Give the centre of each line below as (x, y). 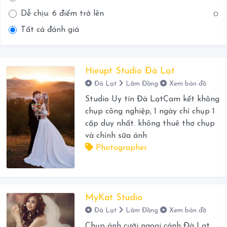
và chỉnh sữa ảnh (116, 136)
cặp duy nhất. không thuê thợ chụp (150, 124)
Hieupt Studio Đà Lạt (130, 71)
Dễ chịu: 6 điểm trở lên (62, 14)
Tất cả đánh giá (50, 30)
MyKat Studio (113, 198)
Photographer (120, 148)
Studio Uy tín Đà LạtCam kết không (152, 100)
